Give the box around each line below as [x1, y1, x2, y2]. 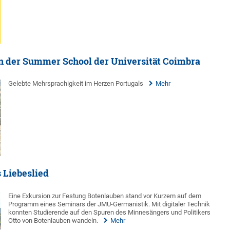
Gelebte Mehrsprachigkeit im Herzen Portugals [8, 80, 144, 88]
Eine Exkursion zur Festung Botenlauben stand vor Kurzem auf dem [8, 191, 202, 200]
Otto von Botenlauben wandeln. [8, 216, 99, 224]
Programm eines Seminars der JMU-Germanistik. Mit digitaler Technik [8, 200, 210, 208]
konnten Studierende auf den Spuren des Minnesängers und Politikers [8, 208, 211, 216]
